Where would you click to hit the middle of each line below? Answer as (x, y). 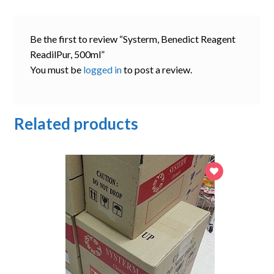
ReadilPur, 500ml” (67, 54)
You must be (56, 70)
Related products (76, 124)
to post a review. (157, 70)
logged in (102, 70)
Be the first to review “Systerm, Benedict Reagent (132, 39)
